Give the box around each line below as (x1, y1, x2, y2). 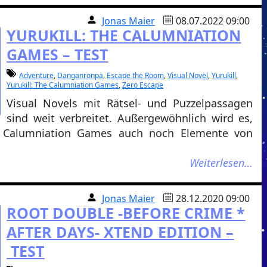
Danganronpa (57, 70, 104, 80)
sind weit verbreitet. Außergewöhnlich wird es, (7, 111, 253, 125)
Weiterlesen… (190, 156, 253, 170)
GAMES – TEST (7, 44, 108, 64)
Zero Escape (122, 80, 164, 90)
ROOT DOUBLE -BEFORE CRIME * (7, 203, 246, 223)
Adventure (19, 70, 54, 80)
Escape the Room (107, 70, 164, 80)
